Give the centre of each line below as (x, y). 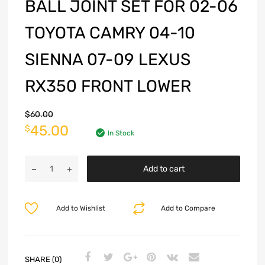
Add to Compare (188, 209)
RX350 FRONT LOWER (108, 86)
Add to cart (164, 169)
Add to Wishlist (80, 209)
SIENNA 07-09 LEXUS (108, 60)
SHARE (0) (43, 259)
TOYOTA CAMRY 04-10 (110, 33)
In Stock (121, 133)
